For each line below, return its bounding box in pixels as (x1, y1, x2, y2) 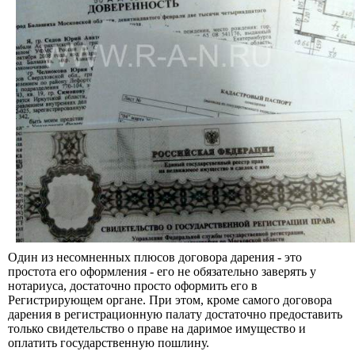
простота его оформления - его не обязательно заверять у (8, 264, 316, 278)
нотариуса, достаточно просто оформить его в (8, 278, 258, 292)
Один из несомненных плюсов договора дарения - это (8, 250, 302, 264)
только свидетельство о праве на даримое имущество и (8, 321, 306, 335)
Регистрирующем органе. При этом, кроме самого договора (8, 292, 332, 307)
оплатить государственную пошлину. (8, 335, 209, 349)
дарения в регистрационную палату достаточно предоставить (8, 307, 342, 321)
